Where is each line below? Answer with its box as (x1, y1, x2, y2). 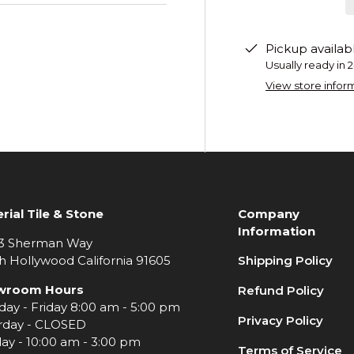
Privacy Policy (238, 312, 324, 328)
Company (238, 205, 300, 221)
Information (238, 223, 316, 239)
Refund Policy (238, 282, 325, 298)
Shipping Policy (238, 252, 333, 268)
